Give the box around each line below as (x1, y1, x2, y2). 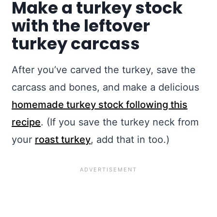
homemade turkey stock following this (12, 99, 187, 110)
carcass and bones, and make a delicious (12, 81, 199, 93)
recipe (12, 116, 41, 128)
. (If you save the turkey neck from (41, 116, 199, 128)
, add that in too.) (91, 134, 170, 145)
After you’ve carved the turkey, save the (12, 64, 196, 76)
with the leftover (12, 14, 150, 37)
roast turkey (35, 134, 91, 145)
